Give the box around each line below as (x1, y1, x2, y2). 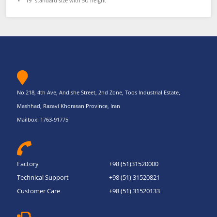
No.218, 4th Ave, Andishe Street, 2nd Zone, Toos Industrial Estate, (16, 88, 180, 96)
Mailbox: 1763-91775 (16, 115, 68, 123)
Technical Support (16, 172, 69, 182)
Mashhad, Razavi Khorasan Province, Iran (16, 102, 120, 109)
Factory (16, 159, 39, 168)
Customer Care (16, 186, 60, 195)
